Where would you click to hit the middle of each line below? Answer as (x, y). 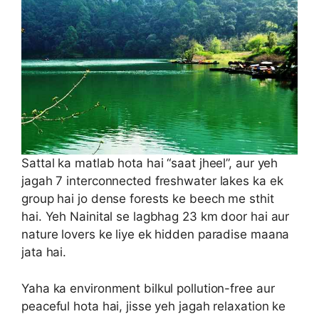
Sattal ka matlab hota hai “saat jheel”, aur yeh (150, 163)
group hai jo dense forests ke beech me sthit (148, 199)
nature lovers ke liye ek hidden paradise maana (156, 235)
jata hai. (44, 252)
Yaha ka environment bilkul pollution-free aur (148, 288)
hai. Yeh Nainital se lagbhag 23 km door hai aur (156, 217)
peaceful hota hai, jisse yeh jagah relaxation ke (154, 306)
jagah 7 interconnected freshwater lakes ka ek (152, 181)
